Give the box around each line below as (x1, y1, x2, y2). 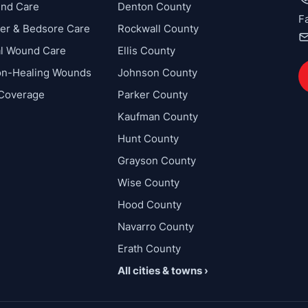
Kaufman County (118, 110, 199, 124)
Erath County (118, 242, 181, 256)
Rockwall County (118, 22, 199, 36)
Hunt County (118, 132, 179, 146)
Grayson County (118, 154, 197, 168)
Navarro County (118, 220, 195, 234)
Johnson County (118, 66, 198, 80)
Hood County (118, 198, 182, 212)
